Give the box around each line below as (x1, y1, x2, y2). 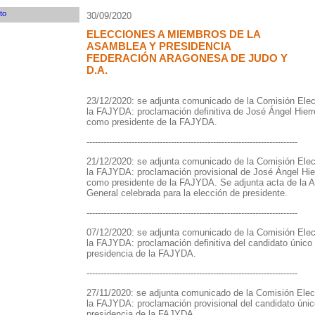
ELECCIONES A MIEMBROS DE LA (86, 28, 260, 40)
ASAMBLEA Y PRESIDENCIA (86, 40, 231, 52)
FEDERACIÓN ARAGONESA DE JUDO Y (86, 52, 288, 64)
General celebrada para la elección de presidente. (86, 188, 288, 198)
